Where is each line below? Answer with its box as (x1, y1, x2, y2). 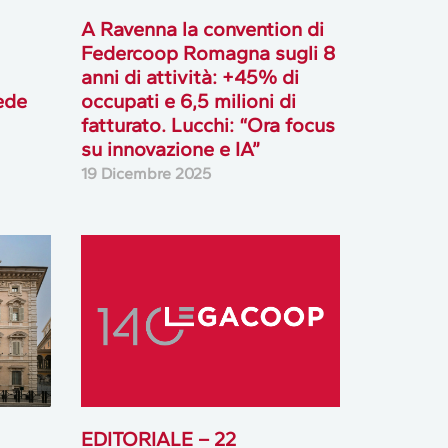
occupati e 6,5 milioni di (80, 89, 296, 114)
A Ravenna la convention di (80, 17, 324, 42)
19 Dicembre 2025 (80, 164, 211, 184)
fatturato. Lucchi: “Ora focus (80, 113, 335, 138)
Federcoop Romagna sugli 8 (80, 41, 335, 66)
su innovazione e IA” (80, 137, 260, 162)
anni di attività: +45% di (80, 65, 299, 90)
